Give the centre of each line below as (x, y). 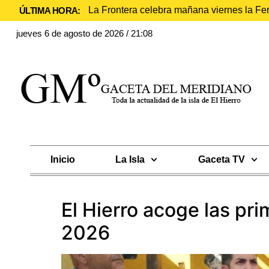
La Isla (130, 159)
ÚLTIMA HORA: (50, 11)
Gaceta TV (221, 159)
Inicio (62, 159)
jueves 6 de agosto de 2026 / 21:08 (84, 33)
